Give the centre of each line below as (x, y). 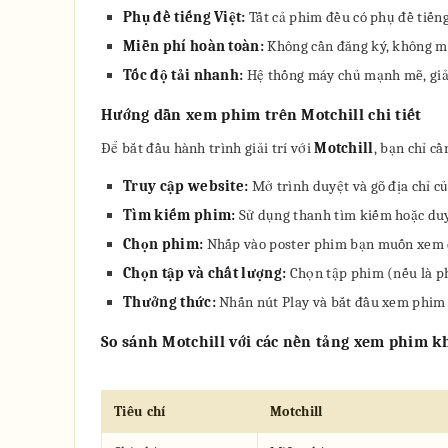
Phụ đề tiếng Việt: (184, 17)
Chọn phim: (163, 244)
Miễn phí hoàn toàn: (194, 46)
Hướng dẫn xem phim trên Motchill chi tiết (261, 115)
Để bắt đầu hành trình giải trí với (208, 148)
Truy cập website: (186, 186)
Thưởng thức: (169, 302)
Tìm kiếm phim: (179, 215)
